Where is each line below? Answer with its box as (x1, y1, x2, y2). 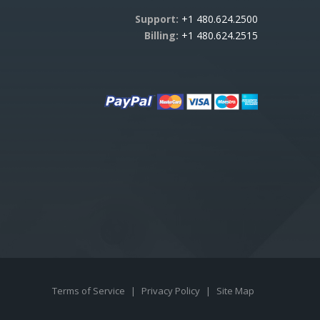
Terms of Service (51, 284, 127, 297)
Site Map (216, 284, 254, 297)
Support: (134, 12, 179, 26)
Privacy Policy (141, 284, 202, 297)
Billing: (144, 29, 179, 42)
